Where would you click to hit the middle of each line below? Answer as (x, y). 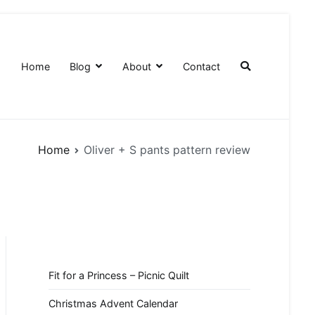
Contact (202, 66)
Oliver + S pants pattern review (167, 149)
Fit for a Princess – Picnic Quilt (119, 275)
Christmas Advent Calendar (113, 304)
